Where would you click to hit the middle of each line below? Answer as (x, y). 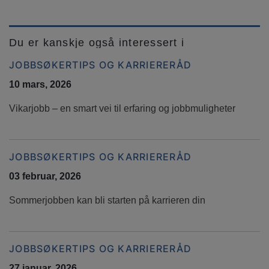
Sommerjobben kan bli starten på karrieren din (107, 200)
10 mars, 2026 (40, 84)
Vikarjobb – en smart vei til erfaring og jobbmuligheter (122, 108)
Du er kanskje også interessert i (97, 43)
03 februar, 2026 (45, 176)
